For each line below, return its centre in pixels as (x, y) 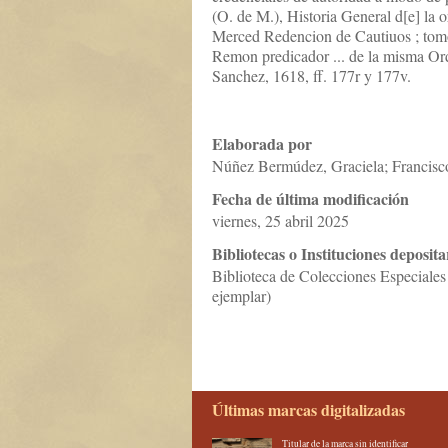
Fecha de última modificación (310, 199)
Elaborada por (262, 144)
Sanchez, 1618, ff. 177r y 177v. (311, 76)
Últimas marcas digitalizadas (308, 410)
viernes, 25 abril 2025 (280, 221)
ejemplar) (241, 296)
